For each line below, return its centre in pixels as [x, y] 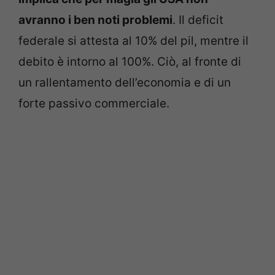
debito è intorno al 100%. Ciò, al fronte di [130, 62]
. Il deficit [198, 20]
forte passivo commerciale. [94, 103]
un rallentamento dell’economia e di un [125, 83]
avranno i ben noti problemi [95, 20]
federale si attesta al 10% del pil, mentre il [134, 41]
